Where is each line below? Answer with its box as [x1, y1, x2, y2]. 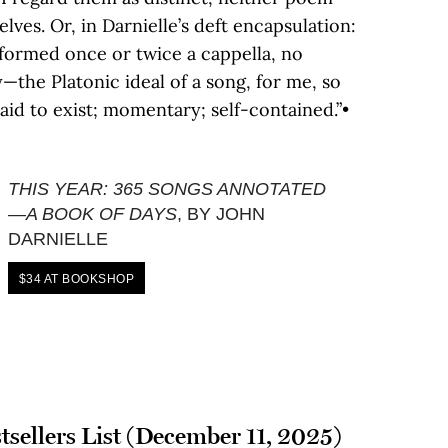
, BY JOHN [176, 204, 265, 224]
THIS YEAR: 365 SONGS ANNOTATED [7, 179, 326, 199]
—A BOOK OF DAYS [7, 204, 177, 224]
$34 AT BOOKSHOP [18, 272, 134, 286]
